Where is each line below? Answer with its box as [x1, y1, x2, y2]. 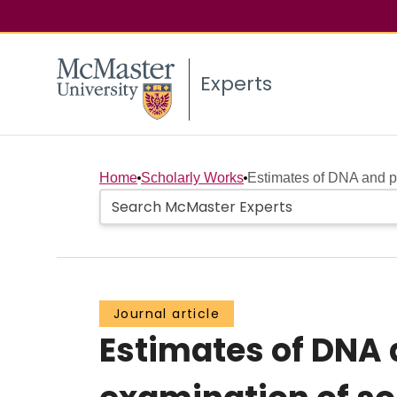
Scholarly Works [141, 170, 244, 186]
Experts [200, 70, 272, 98]
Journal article [113, 305, 220, 323]
